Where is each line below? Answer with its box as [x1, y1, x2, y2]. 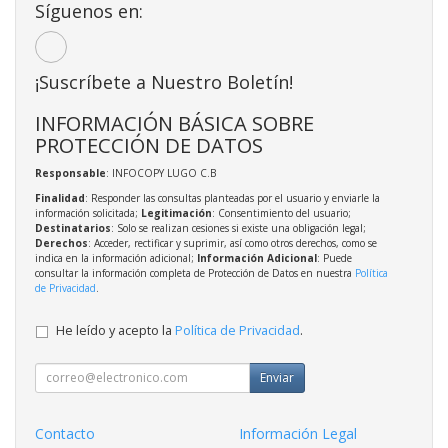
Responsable [35, 165, 106, 180]
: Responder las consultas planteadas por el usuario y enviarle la [85, 190, 380, 205]
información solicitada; [35, 205, 141, 220]
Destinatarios [35, 220, 111, 235]
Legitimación [141, 205, 212, 220]
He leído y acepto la [56, 321, 175, 339]
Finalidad [35, 190, 85, 205]
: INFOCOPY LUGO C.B [106, 165, 216, 180]
